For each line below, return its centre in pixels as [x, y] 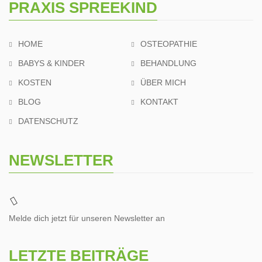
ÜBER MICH [163, 83]
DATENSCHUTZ [48, 121]
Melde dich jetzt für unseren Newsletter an [87, 218]
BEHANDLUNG [168, 63]
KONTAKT [159, 102]
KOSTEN [35, 83]
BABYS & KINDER [51, 63]
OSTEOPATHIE [169, 44]
